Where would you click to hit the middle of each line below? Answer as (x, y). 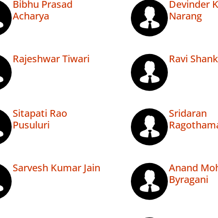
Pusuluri (31, 125)
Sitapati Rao (40, 113)
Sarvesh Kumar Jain (56, 168)
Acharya (31, 16)
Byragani (188, 180)
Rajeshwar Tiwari (51, 59)
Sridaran (188, 113)
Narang (185, 16)
